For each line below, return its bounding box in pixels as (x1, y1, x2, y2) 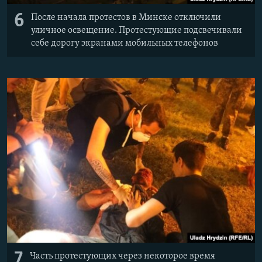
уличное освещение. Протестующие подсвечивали (31, 25, 242, 35)
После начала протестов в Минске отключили (31, 12, 221, 22)
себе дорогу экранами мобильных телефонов (31, 38, 218, 48)
